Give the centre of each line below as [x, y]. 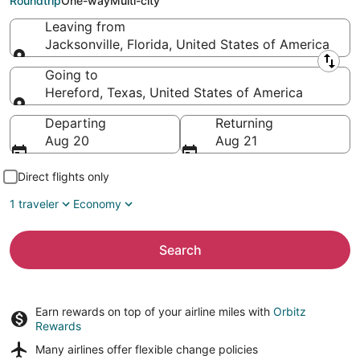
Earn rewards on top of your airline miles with [154, 311]
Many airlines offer [85, 349]
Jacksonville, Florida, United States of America [187, 44]
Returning [244, 123]
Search [180, 250]
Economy [97, 204]
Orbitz [290, 311]
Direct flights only [63, 176]
